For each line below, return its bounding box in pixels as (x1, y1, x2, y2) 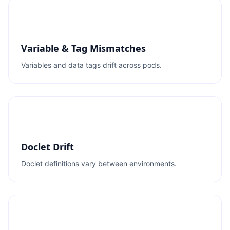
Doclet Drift (21, 141, 74, 153)
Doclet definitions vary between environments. (21, 159, 177, 168)
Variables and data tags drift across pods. (21, 61, 162, 69)
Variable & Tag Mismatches (21, 42, 146, 54)
